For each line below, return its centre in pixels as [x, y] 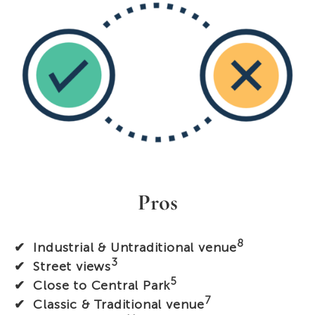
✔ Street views [63, 266]
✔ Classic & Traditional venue [109, 304]
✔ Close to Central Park [92, 285]
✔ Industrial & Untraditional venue [126, 247]
